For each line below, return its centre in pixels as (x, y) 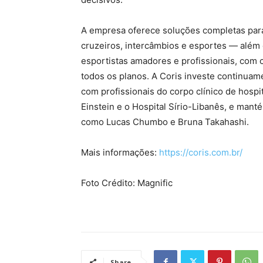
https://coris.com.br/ (201, 153)
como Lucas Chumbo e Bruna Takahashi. (165, 122)
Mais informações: (120, 153)
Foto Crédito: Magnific (127, 183)
